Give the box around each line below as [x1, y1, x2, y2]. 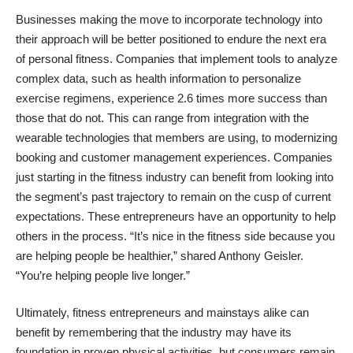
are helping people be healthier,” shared [16, 248, 218, 262]
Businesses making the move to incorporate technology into [16, 12, 322, 26]
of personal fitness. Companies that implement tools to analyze [16, 51, 337, 65]
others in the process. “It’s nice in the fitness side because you [16, 229, 335, 243]
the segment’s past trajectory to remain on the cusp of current [16, 189, 331, 203]
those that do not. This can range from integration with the [16, 110, 309, 124]
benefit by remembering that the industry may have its [16, 325, 292, 340]
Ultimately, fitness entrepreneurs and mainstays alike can [16, 306, 309, 320]
